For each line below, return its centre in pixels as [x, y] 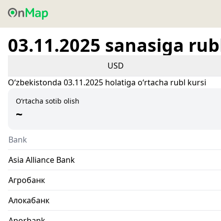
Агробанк [27, 180]
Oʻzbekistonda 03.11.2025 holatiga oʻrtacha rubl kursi [107, 82]
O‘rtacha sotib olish [48, 101]
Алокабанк [29, 200]
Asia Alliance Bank [42, 160]
